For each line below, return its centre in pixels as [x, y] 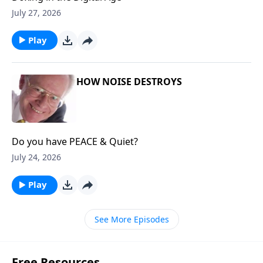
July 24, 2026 [36, 157]
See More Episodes [131, 220]
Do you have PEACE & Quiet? [75, 142]
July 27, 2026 [36, 12]
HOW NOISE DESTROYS [129, 81]
